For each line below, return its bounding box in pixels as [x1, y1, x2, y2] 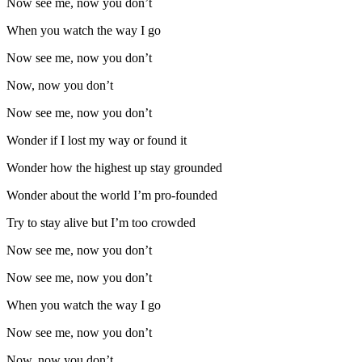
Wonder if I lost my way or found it [6, 133, 187, 148]
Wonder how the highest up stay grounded [6, 161, 222, 175]
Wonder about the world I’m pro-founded [6, 188, 217, 203]
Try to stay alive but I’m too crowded [6, 216, 196, 230]
